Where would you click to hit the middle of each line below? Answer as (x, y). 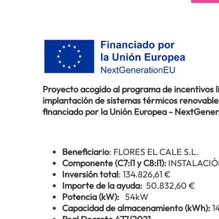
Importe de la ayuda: (104, 186)
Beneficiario (86, 152)
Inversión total (90, 174)
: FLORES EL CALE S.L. (154, 152)
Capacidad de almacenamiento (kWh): (137, 208)
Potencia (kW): (93, 197)
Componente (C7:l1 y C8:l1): (115, 163)
